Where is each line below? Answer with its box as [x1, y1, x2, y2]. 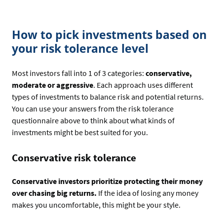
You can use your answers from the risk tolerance [12, 103, 174, 113]
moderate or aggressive [12, 79, 93, 90]
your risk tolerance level [12, 40, 148, 57]
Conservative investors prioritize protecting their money [12, 176, 203, 186]
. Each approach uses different [93, 79, 193, 90]
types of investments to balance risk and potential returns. [12, 91, 204, 102]
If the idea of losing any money [97, 188, 198, 198]
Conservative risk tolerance [12, 150, 136, 164]
